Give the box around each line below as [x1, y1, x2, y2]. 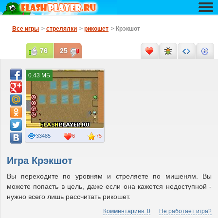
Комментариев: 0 [103, 208, 150, 215]
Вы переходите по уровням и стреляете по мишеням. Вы [7, 172, 212, 180]
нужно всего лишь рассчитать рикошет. [7, 193, 130, 200]
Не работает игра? [159, 208, 212, 215]
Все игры [12, 25, 39, 32]
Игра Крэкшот [7, 155, 73, 166]
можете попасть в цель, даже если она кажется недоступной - [7, 182, 212, 190]
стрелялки [46, 25, 77, 32]
